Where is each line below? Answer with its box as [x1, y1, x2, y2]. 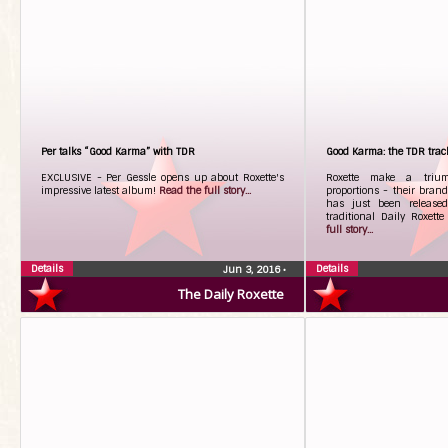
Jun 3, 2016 [223, 263, 283, 276]
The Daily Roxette [178, 285, 284, 303]
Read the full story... [159, 184, 251, 197]
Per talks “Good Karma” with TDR [41, 145, 195, 158]
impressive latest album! [41, 184, 159, 197]
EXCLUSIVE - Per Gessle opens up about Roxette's [41, 171, 284, 184]
